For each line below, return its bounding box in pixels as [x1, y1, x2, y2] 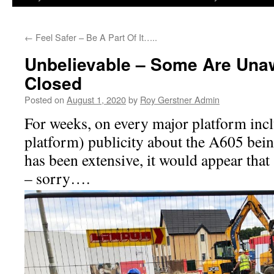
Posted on [24, 93, 64, 106]
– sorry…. [24, 168, 90, 188]
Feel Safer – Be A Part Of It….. [33, 31, 157, 43]
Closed [24, 70, 82, 95]
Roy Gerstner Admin [140, 93, 220, 106]
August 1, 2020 [67, 93, 126, 106]
